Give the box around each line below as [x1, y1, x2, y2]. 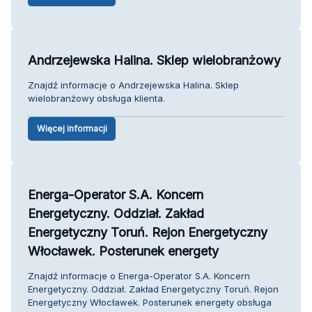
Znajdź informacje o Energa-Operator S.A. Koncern [28, 270, 250, 281]
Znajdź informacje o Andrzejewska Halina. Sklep [28, 79, 239, 91]
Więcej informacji [36, 123, 107, 134]
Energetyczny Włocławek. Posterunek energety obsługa [28, 296, 272, 308]
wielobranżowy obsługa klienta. [28, 92, 165, 104]
